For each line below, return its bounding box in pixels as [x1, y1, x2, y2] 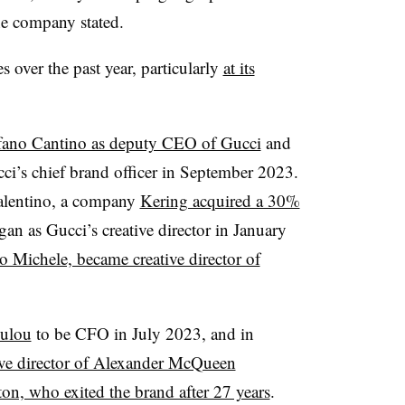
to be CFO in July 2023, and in [31, 321, 254, 344]
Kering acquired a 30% [139, 188, 300, 212]
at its [222, 55, 255, 79]
